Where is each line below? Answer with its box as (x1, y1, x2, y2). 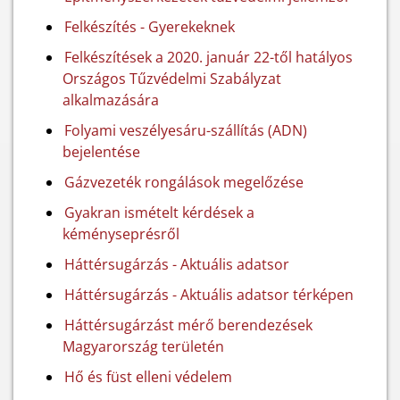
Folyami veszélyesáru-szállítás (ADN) (64, 121, 307, 140)
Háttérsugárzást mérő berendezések (64, 315, 312, 335)
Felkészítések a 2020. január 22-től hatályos (64, 47, 353, 67)
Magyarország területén (62, 337, 224, 356)
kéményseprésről (62, 224, 179, 244)
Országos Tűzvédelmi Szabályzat (62, 69, 281, 88)
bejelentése (62, 142, 140, 162)
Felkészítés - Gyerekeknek (64, 17, 235, 37)
